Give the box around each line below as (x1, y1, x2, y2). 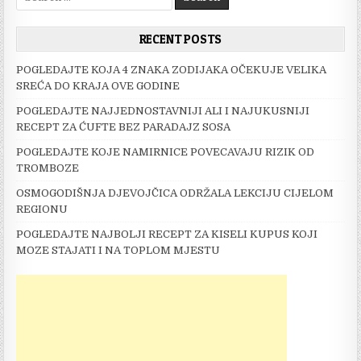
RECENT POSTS (139, 31, 222, 48)
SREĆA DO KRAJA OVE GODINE (16, 80, 180, 93)
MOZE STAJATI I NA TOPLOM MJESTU (16, 244, 221, 257)
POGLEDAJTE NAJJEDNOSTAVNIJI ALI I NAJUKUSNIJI (16, 105, 310, 118)
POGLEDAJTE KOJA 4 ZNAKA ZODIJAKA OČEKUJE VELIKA (16, 64, 327, 77)
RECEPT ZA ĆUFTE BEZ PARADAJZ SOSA (16, 121, 231, 134)
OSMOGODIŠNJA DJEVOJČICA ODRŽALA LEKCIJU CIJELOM (16, 187, 334, 200)
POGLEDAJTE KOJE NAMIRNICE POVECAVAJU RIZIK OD (16, 146, 315, 159)
